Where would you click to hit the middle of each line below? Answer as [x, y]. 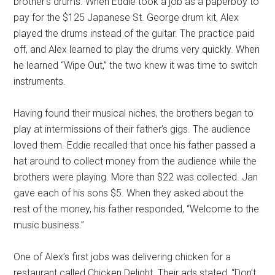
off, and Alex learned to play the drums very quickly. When [137, 49]
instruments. [40, 81]
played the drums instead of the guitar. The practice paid [134, 33]
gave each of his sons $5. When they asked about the [129, 193]
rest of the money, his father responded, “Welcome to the [137, 209]
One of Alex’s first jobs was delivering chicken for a [122, 257]
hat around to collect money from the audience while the [135, 161]
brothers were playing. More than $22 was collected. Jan [136, 177]
